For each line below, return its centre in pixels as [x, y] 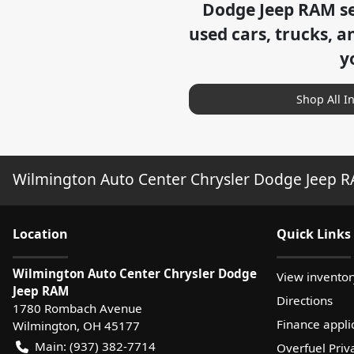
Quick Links [314, 233]
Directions [305, 300]
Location [40, 233]
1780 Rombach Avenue [77, 308]
